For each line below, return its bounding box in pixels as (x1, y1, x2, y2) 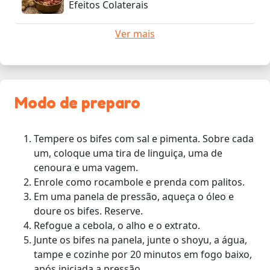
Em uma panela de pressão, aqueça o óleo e (34, 189, 234, 203)
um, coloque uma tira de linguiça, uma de (34, 146, 222, 160)
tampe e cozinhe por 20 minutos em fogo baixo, (34, 247, 252, 261)
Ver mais (115, 27, 155, 40)
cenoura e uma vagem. (34, 160, 138, 174)
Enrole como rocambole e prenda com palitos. (34, 175, 245, 189)
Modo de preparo (14, 93, 140, 112)
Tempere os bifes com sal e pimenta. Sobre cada (34, 131, 254, 145)
